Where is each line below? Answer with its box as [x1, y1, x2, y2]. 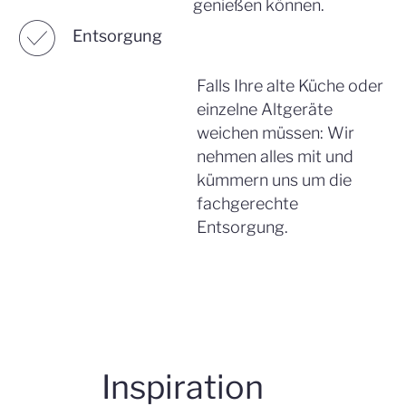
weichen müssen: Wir [196, 123, 354, 143]
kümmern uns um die [196, 170, 352, 190]
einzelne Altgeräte [196, 100, 333, 120]
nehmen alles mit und [196, 147, 353, 167]
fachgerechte [196, 194, 298, 214]
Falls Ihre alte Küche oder [196, 76, 383, 96]
